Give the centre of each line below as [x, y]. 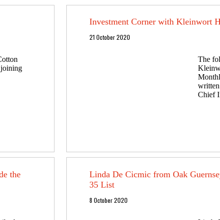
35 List [102, 184]
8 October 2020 [109, 200]
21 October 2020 [110, 37]
